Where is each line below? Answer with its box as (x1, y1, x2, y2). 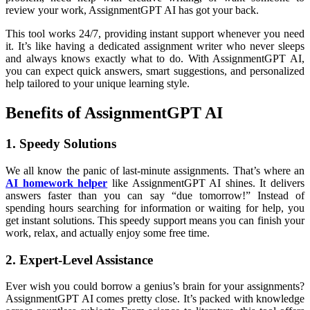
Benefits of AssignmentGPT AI (6, 104, 223, 122)
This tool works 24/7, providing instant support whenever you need (6, 28, 304, 40)
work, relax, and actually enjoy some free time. (6, 226, 210, 239)
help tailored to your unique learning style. (6, 77, 190, 90)
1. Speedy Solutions (6, 136, 116, 152)
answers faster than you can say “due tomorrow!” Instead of (6, 189, 304, 201)
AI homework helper (6, 176, 108, 189)
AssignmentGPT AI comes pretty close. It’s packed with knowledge (6, 293, 304, 305)
